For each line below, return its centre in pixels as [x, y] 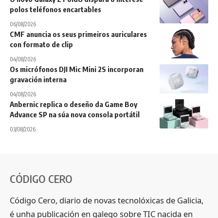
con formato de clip [41, 45]
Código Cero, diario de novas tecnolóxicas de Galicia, [107, 200]
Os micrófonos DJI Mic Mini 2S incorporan [77, 69]
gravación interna [38, 80]
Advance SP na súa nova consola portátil [75, 115]
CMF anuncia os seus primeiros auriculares [78, 34]
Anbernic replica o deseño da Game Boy [73, 104]
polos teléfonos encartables [55, 9]
